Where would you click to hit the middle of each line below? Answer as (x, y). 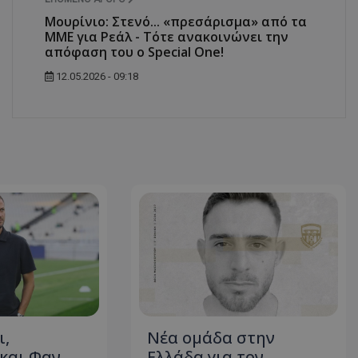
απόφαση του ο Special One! (134, 52)
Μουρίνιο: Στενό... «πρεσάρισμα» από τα (176, 21)
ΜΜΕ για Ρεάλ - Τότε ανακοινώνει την (167, 36)
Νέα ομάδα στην (211, 338)
